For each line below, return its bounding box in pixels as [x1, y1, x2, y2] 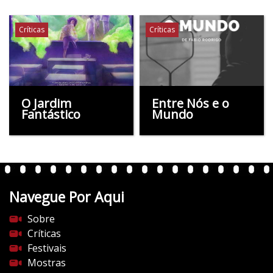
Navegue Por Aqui [9, 186, 124, 207]
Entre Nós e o [152, 94, 229, 112]
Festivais [27, 241, 66, 255]
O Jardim [21, 94, 71, 112]
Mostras [27, 255, 66, 269]
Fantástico [21, 105, 80, 122]
